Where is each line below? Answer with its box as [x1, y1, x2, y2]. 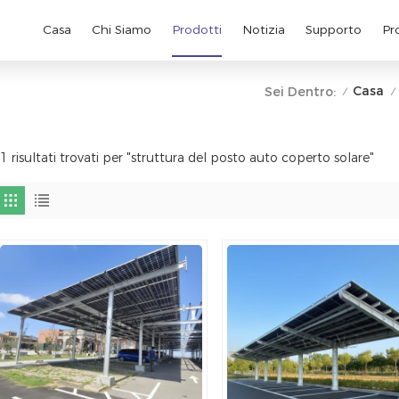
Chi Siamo [91, 22, 151, 37]
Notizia [241, 22, 285, 37]
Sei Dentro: [264, 83, 336, 100]
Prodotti [171, 22, 222, 37]
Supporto [305, 22, 362, 37]
